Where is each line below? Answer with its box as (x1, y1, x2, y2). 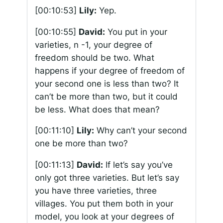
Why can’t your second (94, 125, 187, 136)
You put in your (105, 26, 167, 37)
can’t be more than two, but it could (34, 91, 178, 102)
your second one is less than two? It (34, 78, 179, 89)
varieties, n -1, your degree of (34, 39, 152, 50)
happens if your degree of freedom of (34, 65, 185, 76)
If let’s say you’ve (103, 160, 173, 170)
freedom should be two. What (34, 52, 154, 63)
